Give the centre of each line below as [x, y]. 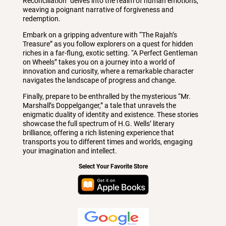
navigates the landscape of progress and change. [99, 80]
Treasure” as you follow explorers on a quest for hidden [108, 44]
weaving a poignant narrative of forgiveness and [98, 9]
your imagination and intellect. [70, 151]
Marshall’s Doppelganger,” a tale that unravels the [99, 105]
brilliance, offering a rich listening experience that [98, 132]
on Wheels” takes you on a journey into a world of [99, 62]
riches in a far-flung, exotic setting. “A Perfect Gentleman [110, 53]
